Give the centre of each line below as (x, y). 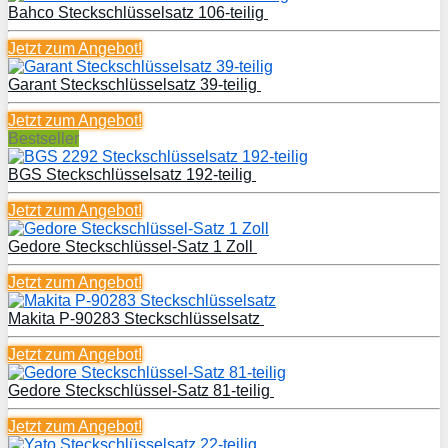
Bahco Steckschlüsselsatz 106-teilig (138, 12)
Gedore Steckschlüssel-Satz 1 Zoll (132, 246)
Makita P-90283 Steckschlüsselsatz (136, 318)
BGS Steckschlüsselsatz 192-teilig (132, 174)
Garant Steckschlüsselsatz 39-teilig (134, 84)
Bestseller (43, 138)
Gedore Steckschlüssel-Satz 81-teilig (141, 390)
